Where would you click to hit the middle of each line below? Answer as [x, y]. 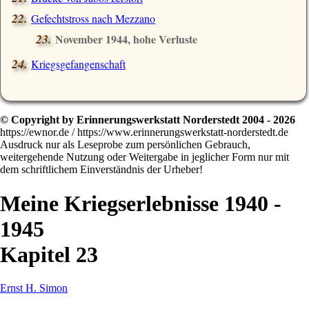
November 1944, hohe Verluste [126, 39]
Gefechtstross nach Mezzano [93, 19]
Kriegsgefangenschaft [78, 64]
